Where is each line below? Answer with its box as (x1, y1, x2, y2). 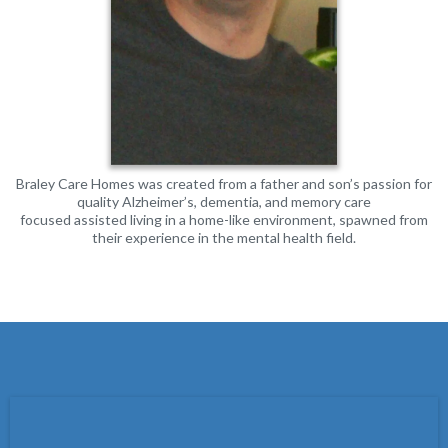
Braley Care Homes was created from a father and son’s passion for (16, 175, 432, 193)
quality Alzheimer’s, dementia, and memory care (77, 193, 371, 211)
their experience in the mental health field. (92, 229, 356, 247)
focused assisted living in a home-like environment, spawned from (20, 211, 428, 229)
